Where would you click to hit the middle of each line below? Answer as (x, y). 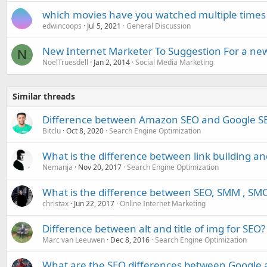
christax (55, 204)
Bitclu (52, 131)
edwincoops (62, 26)
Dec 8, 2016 (130, 240)
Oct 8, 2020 (85, 131)
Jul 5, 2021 (104, 26)
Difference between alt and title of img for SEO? (154, 229)
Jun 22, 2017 (94, 204)
